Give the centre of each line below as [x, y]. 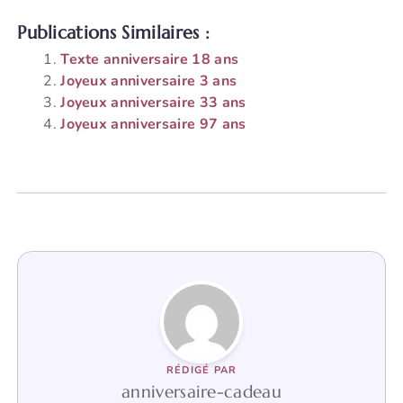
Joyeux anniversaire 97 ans [153, 125]
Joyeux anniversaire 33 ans [153, 103]
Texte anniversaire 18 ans [150, 60]
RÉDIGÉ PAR [201, 371]
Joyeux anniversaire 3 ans [149, 81]
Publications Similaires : [114, 33]
